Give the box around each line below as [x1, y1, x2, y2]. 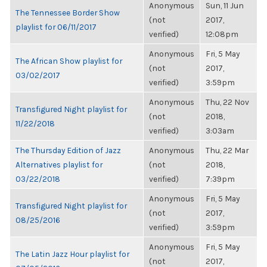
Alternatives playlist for [15, 160, 103, 169]
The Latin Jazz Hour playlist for [15, 249, 129, 259]
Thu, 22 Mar [206, 145, 249, 155]
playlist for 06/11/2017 [15, 22, 97, 32]
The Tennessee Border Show [15, 8, 120, 17]
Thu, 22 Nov [206, 97, 249, 107]
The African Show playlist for [15, 56, 122, 66]
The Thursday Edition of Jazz [15, 145, 121, 155]
